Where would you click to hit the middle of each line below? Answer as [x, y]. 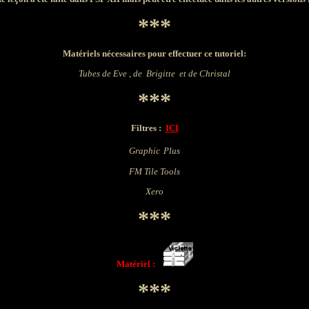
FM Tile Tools [154, 171]
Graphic [144, 151]
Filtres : [148, 128]
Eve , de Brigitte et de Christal [172, 73]
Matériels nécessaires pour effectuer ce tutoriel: [154, 53]
